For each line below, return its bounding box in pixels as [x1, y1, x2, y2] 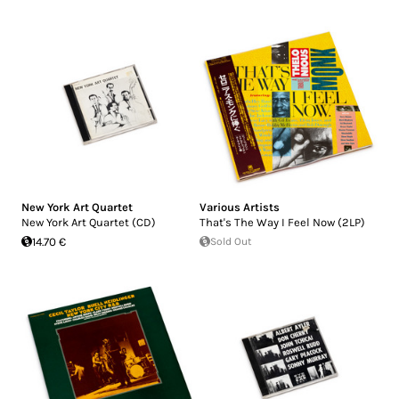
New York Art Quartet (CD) [21, 215, 156, 229]
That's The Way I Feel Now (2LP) [199, 215, 365, 229]
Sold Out [210, 234, 252, 248]
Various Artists [199, 199, 280, 214]
